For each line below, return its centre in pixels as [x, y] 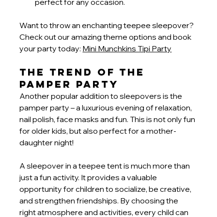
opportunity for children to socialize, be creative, [106, 189]
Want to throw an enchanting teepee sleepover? [108, 25]
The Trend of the [85, 72]
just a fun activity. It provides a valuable [89, 178]
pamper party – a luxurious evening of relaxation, [107, 108]
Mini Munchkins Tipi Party [127, 49]
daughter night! [47, 143]
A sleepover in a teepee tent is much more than [106, 166]
